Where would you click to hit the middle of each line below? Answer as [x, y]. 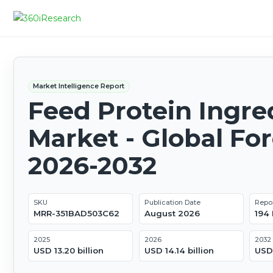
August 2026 [172, 214]
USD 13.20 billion [68, 251]
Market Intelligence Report [79, 86]
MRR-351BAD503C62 [76, 214]
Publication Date [172, 203]
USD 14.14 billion [179, 251]
